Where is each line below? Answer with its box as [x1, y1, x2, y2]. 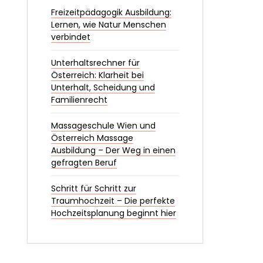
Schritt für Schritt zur [51, 183, 136, 194]
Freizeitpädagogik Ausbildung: [51, 6, 171, 18]
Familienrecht [51, 94, 107, 106]
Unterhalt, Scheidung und [51, 82, 155, 93]
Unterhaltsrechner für [51, 57, 140, 69]
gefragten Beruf [51, 157, 117, 168]
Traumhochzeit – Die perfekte [51, 195, 175, 207]
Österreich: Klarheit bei [51, 69, 144, 81]
